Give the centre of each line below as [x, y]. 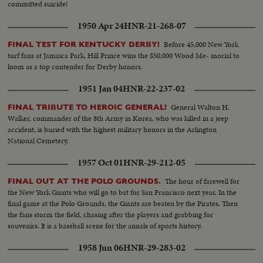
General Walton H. [200, 107]
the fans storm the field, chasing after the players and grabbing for [111, 214]
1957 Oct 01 [100, 162]
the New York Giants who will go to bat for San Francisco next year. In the [122, 192]
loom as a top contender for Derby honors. [75, 66]
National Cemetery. [38, 140]
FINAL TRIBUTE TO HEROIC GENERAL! [87, 107]
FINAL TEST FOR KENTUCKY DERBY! [84, 44]
